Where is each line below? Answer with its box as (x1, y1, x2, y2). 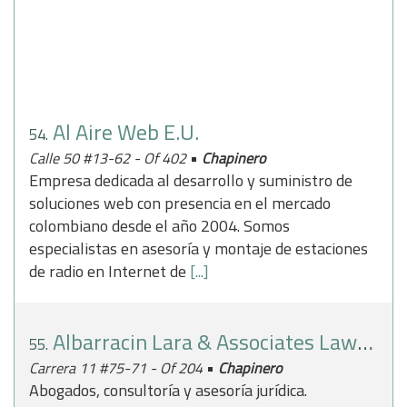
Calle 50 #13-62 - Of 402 (29, 147, 190, 169)
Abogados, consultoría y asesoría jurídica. (29, 378, 307, 402)
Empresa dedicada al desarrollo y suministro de (29, 168, 352, 193)
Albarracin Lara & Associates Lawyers (53, 325, 357, 358)
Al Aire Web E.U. (53, 115, 199, 148)
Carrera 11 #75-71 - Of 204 (29, 357, 206, 379)
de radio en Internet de (29, 259, 190, 283)
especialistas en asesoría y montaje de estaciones (29, 236, 368, 261)
